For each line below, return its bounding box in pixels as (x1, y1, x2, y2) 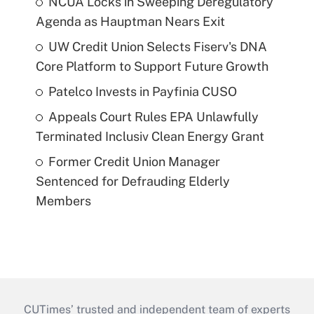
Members (35, 193, 91, 208)
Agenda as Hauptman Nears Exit (35, 13, 225, 29)
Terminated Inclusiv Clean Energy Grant (35, 128, 264, 144)
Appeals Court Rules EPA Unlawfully (48, 109, 259, 124)
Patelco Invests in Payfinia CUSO (48, 83, 237, 99)
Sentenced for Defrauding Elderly (35, 173, 230, 189)
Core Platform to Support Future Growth (35, 58, 268, 74)
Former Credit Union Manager (48, 153, 220, 169)
